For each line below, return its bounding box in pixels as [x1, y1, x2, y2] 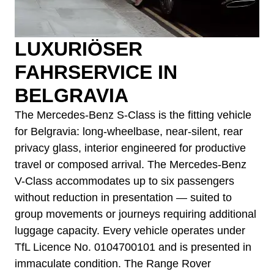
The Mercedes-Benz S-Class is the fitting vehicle [15, 109, 251, 122]
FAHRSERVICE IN [15, 61, 177, 84]
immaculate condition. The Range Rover [15, 257, 211, 270]
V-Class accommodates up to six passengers [15, 175, 234, 188]
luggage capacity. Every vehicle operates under [15, 224, 245, 237]
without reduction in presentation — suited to [15, 191, 232, 204]
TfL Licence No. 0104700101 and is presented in [15, 241, 251, 254]
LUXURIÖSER [15, 38, 143, 61]
